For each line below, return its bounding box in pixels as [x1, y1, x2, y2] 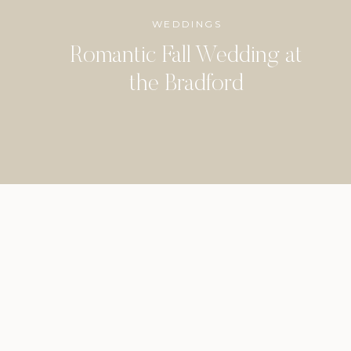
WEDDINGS [151, 18, 223, 30]
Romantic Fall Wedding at [71, 45, 302, 68]
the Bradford [129, 73, 244, 96]
